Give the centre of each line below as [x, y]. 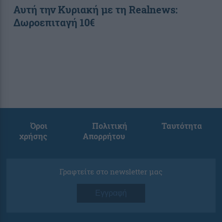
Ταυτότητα [182, 125]
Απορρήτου [104, 136]
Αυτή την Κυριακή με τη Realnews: [95, 9]
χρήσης [33, 136]
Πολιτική [110, 125]
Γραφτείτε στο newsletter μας [111, 171]
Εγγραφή [111, 193]
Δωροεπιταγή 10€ [54, 22]
